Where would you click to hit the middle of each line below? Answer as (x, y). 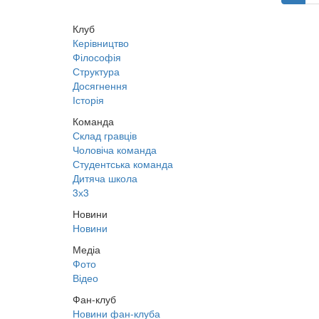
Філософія (97, 57)
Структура (96, 71)
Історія (88, 99)
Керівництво (101, 42)
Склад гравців (105, 135)
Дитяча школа (105, 178)
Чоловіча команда (115, 149)
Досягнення (100, 85)
